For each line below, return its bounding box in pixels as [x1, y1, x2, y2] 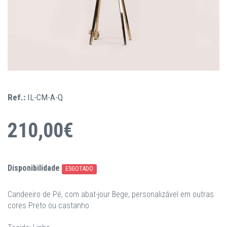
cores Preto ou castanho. [8, 201, 91, 210]
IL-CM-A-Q [27, 92, 63, 102]
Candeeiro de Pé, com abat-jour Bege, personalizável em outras [8, 190, 214, 199]
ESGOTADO [65, 165, 94, 172]
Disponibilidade [8, 163, 60, 173]
